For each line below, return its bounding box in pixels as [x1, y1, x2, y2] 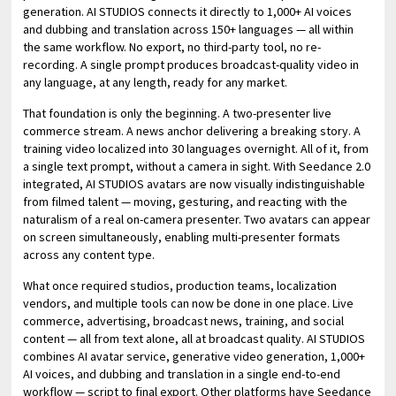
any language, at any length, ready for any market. [23, 73, 288, 90]
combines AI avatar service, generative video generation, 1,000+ [23, 347, 366, 364]
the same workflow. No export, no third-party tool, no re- [23, 38, 322, 55]
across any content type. [23, 246, 156, 263]
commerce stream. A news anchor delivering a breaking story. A [23, 122, 362, 139]
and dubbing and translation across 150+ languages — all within [23, 20, 354, 37]
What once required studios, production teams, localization [23, 277, 338, 293]
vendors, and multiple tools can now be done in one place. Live [23, 294, 354, 311]
